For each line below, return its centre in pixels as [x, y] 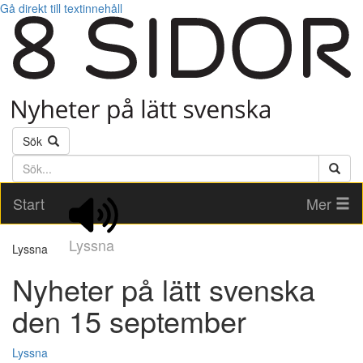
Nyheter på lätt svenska [164, 289]
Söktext [32, 162]
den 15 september [129, 321]
